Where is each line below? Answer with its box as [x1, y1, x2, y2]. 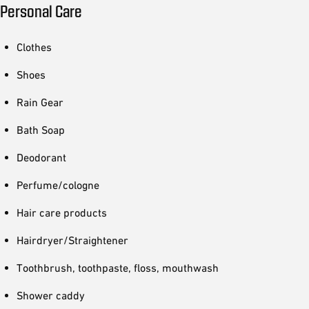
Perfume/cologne [17, 179, 99, 191]
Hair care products [17, 206, 107, 219]
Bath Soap [17, 123, 65, 136]
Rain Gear [17, 96, 63, 108]
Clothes [17, 41, 52, 53]
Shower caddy [17, 289, 85, 301]
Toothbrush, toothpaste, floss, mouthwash [17, 261, 219, 274]
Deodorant [17, 151, 66, 163]
